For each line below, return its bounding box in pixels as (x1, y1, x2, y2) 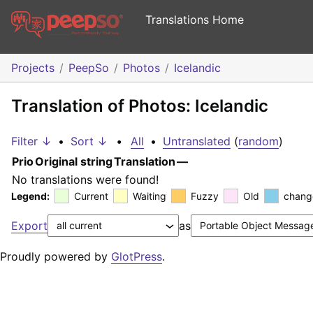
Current (74, 190, 108, 203)
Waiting (133, 190, 166, 203)
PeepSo (68, 61, 109, 75)
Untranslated (163, 134, 231, 149)
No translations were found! (12, 173, 159, 187)
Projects (11, 61, 54, 75)
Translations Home (145, 13, 244, 27)
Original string (35, 154, 112, 169)
